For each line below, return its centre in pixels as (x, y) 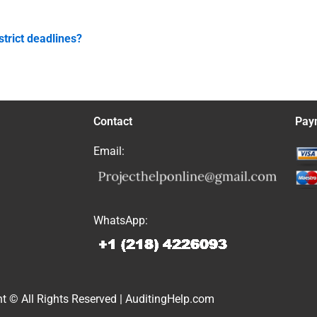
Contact (113, 121)
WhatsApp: (121, 221)
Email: (109, 151)
